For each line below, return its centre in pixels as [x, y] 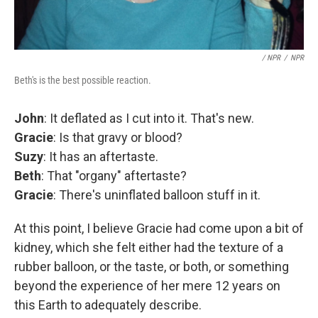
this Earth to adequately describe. [108, 305]
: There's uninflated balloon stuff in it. [157, 195]
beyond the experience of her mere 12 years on [147, 286]
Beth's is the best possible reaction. [83, 80]
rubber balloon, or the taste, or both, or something [152, 267]
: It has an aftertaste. [101, 157]
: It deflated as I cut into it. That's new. [149, 118]
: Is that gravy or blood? [118, 137]
